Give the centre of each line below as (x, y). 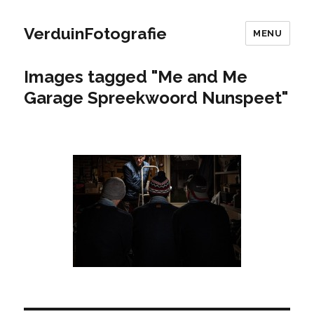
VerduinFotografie (96, 33)
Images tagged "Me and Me (136, 77)
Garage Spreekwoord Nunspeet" (156, 98)
